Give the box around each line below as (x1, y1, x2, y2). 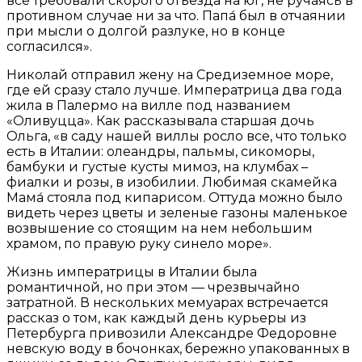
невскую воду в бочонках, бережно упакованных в (6, 340, 350, 356)
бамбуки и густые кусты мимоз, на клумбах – (6, 158, 308, 175)
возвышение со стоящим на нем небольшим (6, 220, 313, 236)
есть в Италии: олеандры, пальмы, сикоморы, (6, 143, 314, 159)
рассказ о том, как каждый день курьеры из (6, 309, 306, 326)
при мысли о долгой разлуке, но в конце (6, 23, 285, 39)
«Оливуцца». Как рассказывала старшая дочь (6, 112, 314, 128)
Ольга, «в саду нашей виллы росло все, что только (6, 128, 347, 144)
